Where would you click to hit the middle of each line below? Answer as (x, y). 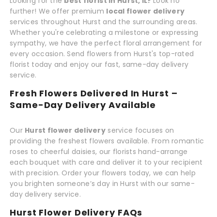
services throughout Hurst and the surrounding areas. (104, 22)
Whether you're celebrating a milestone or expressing (104, 32)
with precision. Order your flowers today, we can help (103, 173)
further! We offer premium (58, 11)
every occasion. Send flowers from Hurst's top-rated (102, 54)
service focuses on (140, 130)
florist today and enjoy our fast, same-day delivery (99, 64)
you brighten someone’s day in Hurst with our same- (102, 183)
